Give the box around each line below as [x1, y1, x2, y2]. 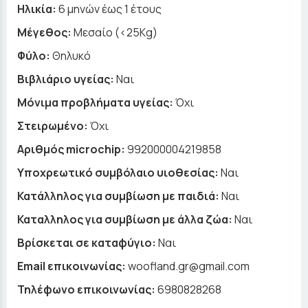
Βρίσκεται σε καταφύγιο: [17, 235, 156, 251]
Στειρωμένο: [17, 118, 88, 134]
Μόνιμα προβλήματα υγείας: [17, 95, 173, 111]
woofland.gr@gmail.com [128, 258, 250, 274]
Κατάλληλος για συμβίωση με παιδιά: [17, 188, 219, 204]
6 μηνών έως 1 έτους [58, 1, 162, 17]
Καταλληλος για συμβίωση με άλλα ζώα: [17, 212, 232, 228]
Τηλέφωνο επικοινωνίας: [17, 282, 155, 298]
